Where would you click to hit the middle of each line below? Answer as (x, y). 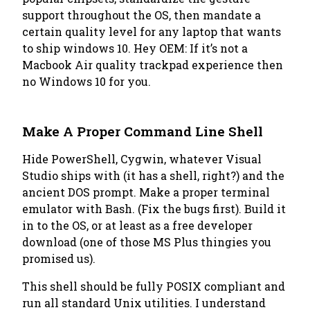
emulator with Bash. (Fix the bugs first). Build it (154, 209)
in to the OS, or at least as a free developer (137, 225)
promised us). (59, 258)
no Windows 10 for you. (86, 81)
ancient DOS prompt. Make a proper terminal (146, 192)
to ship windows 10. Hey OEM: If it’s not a (135, 48)
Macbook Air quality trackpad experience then (153, 65)
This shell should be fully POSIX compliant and (154, 286)
